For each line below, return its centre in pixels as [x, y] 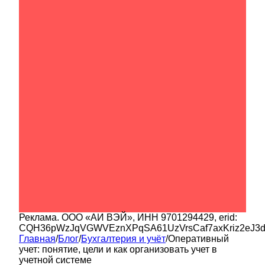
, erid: [226, 217]
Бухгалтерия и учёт [123, 238]
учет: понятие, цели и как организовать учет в [118, 249]
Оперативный [198, 238]
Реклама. [40, 217]
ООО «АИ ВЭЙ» [97, 217]
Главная [37, 238]
